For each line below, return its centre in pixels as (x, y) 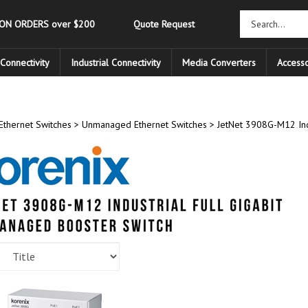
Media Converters (219, 63)
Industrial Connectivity (116, 63)
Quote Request (164, 24)
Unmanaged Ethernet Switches (144, 124)
